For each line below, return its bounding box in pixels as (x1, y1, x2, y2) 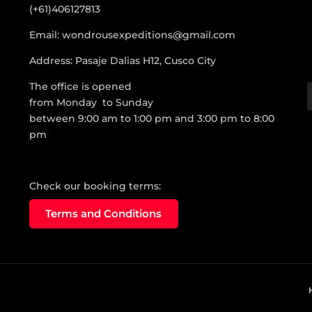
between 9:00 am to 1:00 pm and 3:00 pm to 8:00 (29, 111, 274, 125)
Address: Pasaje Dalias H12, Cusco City (29, 54, 216, 67)
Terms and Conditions (45, 206, 162, 220)
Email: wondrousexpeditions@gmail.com (29, 28, 235, 41)
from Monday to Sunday (29, 95, 153, 109)
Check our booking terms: (29, 179, 161, 192)
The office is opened (29, 79, 132, 93)
